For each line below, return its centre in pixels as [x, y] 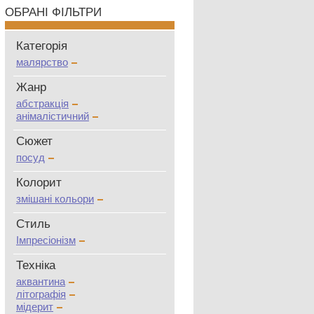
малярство [42, 62]
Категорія [42, 46]
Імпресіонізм [46, 240]
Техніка [36, 265]
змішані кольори [55, 199]
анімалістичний [53, 116]
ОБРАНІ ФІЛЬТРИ [53, 12]
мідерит [35, 307]
